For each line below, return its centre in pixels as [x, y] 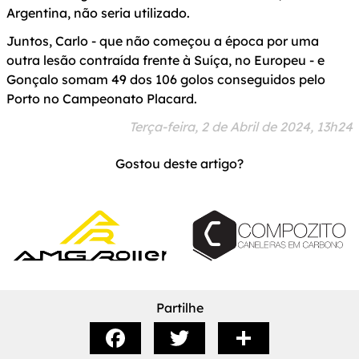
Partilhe [179, 307]
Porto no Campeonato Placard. [102, 99]
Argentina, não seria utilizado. [98, 12]
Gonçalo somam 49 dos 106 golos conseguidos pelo [166, 80]
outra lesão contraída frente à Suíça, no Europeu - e [165, 61]
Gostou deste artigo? [179, 163]
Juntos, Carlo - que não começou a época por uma [163, 41]
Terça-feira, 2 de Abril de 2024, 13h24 [241, 127]
